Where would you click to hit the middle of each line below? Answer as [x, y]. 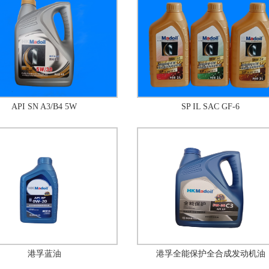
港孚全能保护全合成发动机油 [210, 254]
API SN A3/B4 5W [44, 107]
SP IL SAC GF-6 [210, 107]
